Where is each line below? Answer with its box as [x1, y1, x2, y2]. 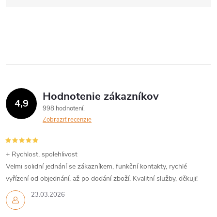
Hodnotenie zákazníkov [43, 89, 159, 104]
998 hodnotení [43, 104, 85, 113]
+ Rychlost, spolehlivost [6, 150, 77, 159]
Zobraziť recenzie [43, 115, 92, 124]
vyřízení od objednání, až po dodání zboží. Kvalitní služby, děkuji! [6, 174, 198, 183]
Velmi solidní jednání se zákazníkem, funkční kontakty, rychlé [6, 162, 187, 171]
